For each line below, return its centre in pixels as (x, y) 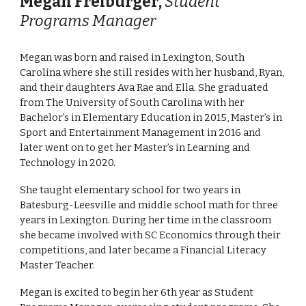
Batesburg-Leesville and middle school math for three (149, 205)
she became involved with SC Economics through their (151, 235)
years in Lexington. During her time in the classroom (146, 220)
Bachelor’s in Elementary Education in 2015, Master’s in (151, 118)
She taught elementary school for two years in (130, 190)
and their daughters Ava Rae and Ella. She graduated (144, 88)
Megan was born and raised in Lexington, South (133, 58)
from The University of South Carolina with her (133, 103)
